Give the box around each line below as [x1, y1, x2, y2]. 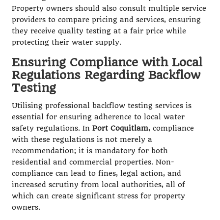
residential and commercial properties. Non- [12, 158, 174, 166]
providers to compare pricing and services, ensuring [12, 15, 201, 24]
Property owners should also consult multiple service [12, 4, 206, 13]
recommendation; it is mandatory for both [12, 146, 168, 155]
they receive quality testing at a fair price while [12, 27, 186, 35]
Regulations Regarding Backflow [12, 68, 200, 82]
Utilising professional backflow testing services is [12, 101, 192, 110]
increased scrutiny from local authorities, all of [12, 180, 185, 189]
